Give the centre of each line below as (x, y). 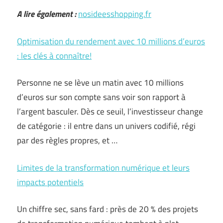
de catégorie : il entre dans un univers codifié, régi (106, 126)
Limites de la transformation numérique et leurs (103, 167)
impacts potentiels (50, 182)
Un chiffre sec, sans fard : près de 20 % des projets (108, 209)
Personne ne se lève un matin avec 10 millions (100, 83)
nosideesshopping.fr (115, 14)
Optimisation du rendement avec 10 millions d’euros (111, 41)
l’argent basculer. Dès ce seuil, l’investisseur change (110, 111)
